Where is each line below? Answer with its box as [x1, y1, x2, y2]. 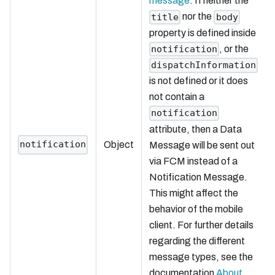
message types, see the [149, 251, 253, 262]
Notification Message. [149, 171, 247, 182]
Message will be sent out [149, 139, 255, 150]
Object [104, 139, 134, 150]
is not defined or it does [149, 76, 248, 87]
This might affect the [149, 187, 238, 198]
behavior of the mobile [149, 203, 243, 214]
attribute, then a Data [149, 123, 242, 134]
